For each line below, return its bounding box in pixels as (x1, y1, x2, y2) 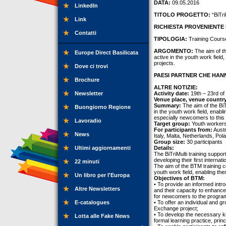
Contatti (75, 30, 96, 36)
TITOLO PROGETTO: (154, 12, 210, 18)
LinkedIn (75, 3, 98, 9)
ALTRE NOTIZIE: (154, 84, 198, 90)
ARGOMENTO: (154, 48, 193, 54)
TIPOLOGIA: (154, 36, 187, 42)
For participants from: (154, 127, 212, 133)
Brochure (75, 77, 99, 83)
